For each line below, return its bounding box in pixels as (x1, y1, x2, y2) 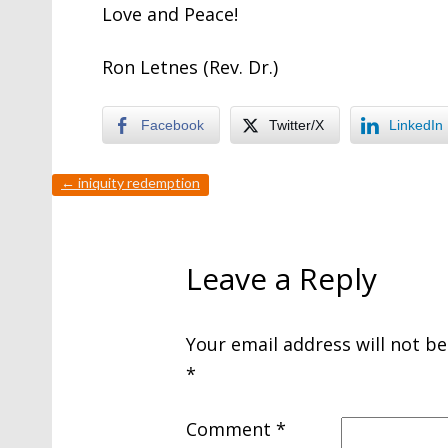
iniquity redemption (75, 173, 200, 191)
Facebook (141, 116, 204, 133)
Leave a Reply (186, 257, 377, 299)
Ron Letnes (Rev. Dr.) (102, 54, 278, 79)
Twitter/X (269, 116, 324, 133)
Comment (186, 416, 276, 441)
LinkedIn (389, 116, 443, 133)
